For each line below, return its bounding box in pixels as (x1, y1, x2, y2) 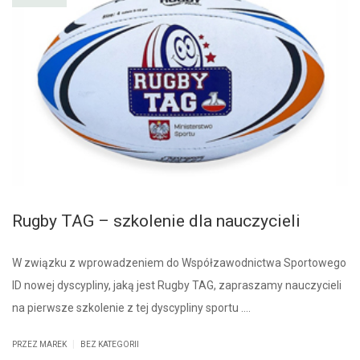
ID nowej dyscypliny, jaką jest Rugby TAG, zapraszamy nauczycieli (12, 278, 342, 292)
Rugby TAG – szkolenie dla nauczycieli (12, 211, 301, 231)
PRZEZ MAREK (12, 339, 68, 349)
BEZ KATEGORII (80, 339, 139, 349)
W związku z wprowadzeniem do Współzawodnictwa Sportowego (12, 256, 346, 269)
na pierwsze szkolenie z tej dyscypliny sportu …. (12, 301, 251, 314)
